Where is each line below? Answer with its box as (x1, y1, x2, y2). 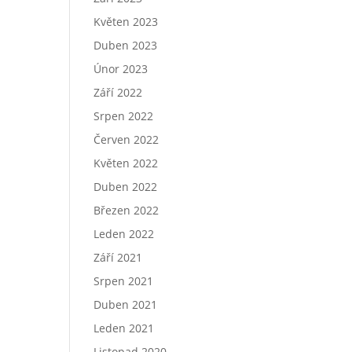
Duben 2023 (93, 38, 158, 53)
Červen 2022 (93, 132, 159, 147)
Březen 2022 (93, 203, 159, 218)
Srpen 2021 (93, 273, 154, 288)
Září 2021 (93, 250, 143, 265)
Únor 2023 (93, 61, 148, 76)
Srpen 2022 (93, 108, 154, 123)
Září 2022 (93, 85, 143, 100)
